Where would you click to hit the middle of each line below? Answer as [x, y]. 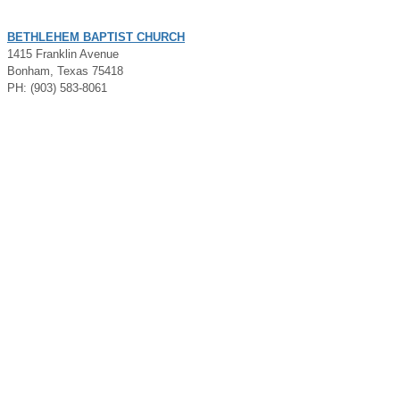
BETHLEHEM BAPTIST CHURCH [96, 37]
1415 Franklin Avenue [63, 54]
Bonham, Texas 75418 [65, 71]
